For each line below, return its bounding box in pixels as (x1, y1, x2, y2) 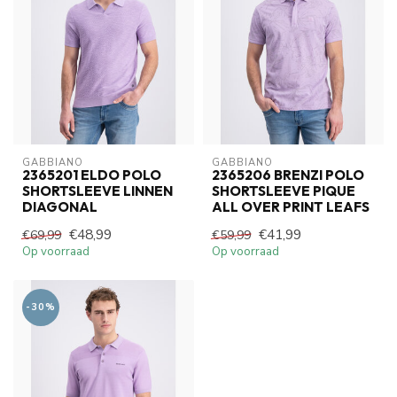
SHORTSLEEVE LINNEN (22, 182, 173, 199)
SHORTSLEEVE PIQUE (212, 182, 355, 199)
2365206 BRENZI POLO (212, 166, 364, 183)
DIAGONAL (22, 198, 97, 215)
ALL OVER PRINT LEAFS (212, 198, 370, 215)
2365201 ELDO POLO (22, 166, 161, 183)
